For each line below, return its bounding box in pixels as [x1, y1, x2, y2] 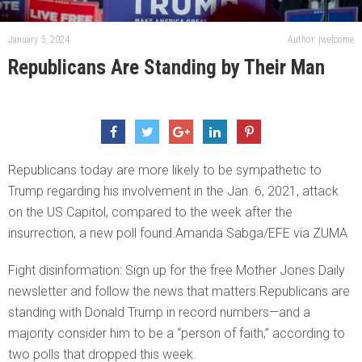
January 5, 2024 [8, 34, 69, 46]
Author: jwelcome [288, 34, 354, 46]
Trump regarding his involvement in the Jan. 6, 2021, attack [8, 183, 339, 200]
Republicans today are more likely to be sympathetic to [8, 162, 322, 179]
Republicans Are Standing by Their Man [8, 56, 325, 80]
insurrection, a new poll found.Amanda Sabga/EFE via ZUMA [8, 225, 347, 242]
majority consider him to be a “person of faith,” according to [8, 326, 345, 342]
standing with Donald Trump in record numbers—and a [8, 305, 310, 321]
